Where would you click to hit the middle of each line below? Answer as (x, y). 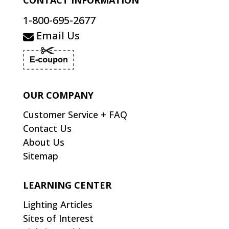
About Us (44, 142)
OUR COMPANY (58, 95)
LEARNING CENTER (67, 185)
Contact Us (47, 129)
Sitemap (41, 156)
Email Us (57, 36)
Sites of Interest (58, 219)
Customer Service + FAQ (75, 115)
